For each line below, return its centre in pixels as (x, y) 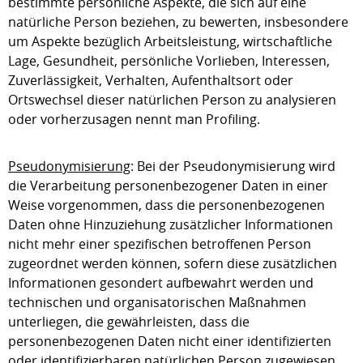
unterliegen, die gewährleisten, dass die (129, 322)
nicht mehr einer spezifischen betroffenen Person (160, 244)
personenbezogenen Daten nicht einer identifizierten (170, 341)
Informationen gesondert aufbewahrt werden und (161, 283)
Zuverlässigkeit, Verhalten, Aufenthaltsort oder (151, 80)
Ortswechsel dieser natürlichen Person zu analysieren (172, 100)
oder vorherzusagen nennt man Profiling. (134, 119)
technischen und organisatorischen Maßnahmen (157, 302)
